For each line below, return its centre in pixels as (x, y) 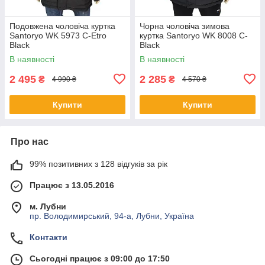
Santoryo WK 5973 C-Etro (58, 35)
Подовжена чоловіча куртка (62, 26)
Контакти (49, 237)
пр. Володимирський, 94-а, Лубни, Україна (112, 216)
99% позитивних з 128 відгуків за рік (98, 164)
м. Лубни (48, 206)
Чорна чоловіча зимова (185, 26)
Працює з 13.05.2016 (72, 185)
